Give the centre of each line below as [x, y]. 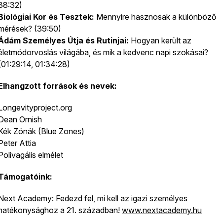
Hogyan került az [160, 40]
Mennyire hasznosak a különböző [155, 17]
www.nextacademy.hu [162, 210]
